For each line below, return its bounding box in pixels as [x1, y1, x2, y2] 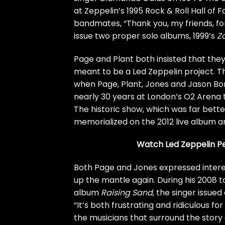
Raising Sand [101, 187, 153, 199]
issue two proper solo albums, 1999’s [74, 30, 217, 42]
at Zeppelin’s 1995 [74, 5, 145, 17]
